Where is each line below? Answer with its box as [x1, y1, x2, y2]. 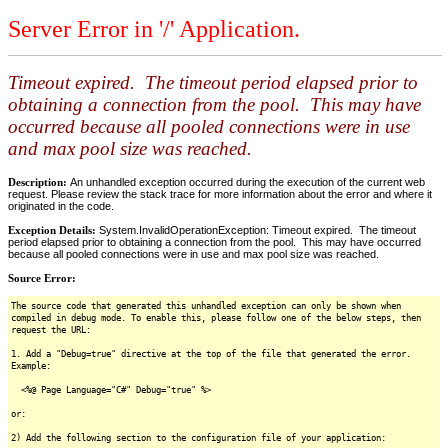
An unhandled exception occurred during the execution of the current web [70, 175, 425, 188]
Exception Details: [8, 223, 99, 236]
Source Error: [8, 271, 76, 284]
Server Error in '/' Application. [8, 16, 300, 43]
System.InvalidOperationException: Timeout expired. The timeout [99, 223, 416, 236]
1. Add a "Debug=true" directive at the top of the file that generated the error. [11, 348, 411, 359]
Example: [11, 360, 51, 371]
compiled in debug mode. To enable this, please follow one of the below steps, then [11, 312, 421, 323]
